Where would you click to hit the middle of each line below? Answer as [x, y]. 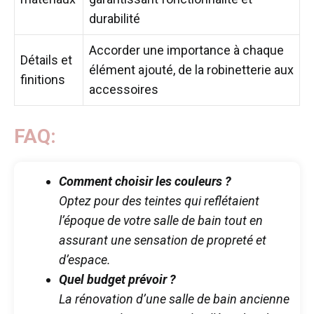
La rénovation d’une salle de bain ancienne [174, 299]
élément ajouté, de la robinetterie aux [191, 69]
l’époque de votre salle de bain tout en [161, 220]
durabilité [115, 18]
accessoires [124, 89]
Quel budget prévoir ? [117, 279]
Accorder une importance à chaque [186, 50]
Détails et [46, 60]
